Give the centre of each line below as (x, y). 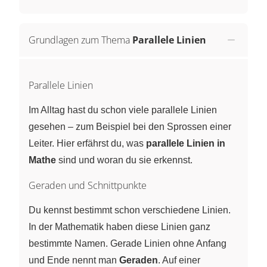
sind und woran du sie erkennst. (124, 160)
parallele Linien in (186, 143)
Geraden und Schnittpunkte (88, 185)
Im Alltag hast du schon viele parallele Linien (123, 110)
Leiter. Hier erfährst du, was (87, 143)
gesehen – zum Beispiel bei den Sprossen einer (130, 126)
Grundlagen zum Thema (79, 40)
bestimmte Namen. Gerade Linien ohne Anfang (128, 243)
